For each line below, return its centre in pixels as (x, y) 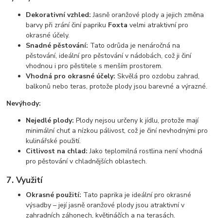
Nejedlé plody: (50, 120)
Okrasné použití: (54, 195)
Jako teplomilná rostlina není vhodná (145, 151)
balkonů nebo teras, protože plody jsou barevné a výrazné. (117, 86)
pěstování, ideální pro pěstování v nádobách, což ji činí (109, 55)
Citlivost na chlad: (57, 151)
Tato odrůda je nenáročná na (134, 45)
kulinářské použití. (54, 141)
